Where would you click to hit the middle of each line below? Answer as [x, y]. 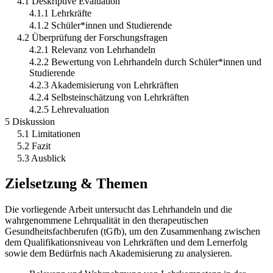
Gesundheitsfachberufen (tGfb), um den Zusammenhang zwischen [133, 232]
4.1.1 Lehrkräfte [60, 13]
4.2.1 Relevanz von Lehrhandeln [92, 49]
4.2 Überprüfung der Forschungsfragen [92, 37]
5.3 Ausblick [41, 158]
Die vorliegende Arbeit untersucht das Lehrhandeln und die [119, 210]
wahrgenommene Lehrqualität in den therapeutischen [107, 221]
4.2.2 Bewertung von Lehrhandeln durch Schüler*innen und [145, 62]
